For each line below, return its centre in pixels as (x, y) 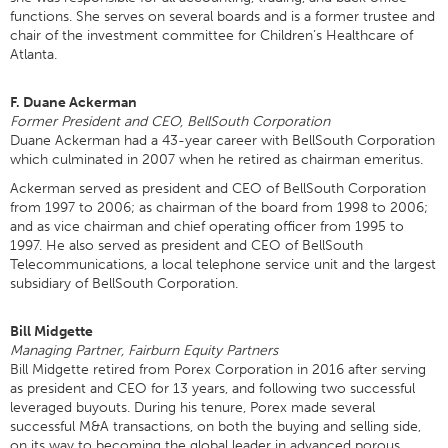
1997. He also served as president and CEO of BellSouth (186, 245)
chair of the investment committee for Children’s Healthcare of (211, 35)
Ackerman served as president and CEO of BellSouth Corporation (218, 188)
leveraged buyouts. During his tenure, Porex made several (192, 407)
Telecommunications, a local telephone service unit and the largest (223, 264)
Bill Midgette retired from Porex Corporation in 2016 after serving (218, 369)
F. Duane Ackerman (73, 102)
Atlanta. (33, 54)
